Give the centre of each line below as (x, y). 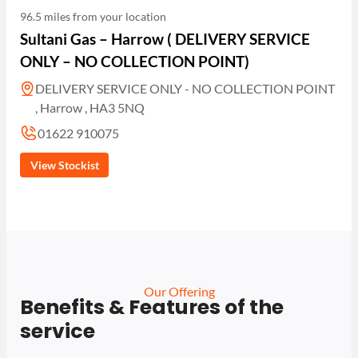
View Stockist (64, 165)
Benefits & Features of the (152, 308)
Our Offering (179, 292)
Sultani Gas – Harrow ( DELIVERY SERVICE (165, 39)
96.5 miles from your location (93, 17)
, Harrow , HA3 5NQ (90, 108)
